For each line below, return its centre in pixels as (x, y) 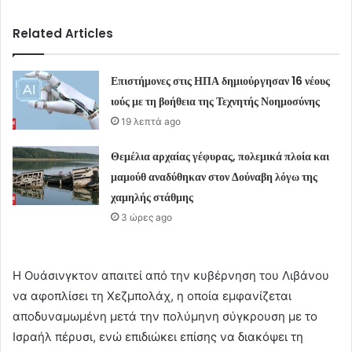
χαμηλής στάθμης (152, 198)
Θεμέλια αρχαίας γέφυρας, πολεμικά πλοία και (220, 157)
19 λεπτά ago (151, 122)
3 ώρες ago (147, 218)
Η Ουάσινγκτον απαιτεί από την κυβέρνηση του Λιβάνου (171, 276)
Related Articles (63, 34)
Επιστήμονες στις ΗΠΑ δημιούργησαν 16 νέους (221, 81)
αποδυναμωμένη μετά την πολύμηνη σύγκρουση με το (165, 317)
